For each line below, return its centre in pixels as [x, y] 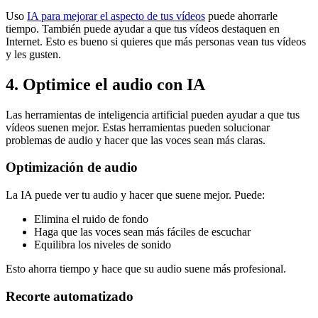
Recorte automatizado [70, 296]
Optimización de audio [72, 168]
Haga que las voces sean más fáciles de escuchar [142, 232]
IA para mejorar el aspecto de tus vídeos [116, 16]
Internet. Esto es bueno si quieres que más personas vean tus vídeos [156, 41]
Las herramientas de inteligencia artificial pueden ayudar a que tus [153, 114]
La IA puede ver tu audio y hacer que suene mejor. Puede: [135, 195]
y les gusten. [33, 54]
